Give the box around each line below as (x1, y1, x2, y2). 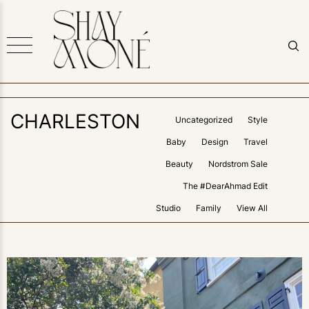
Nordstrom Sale (208, 159, 268, 169)
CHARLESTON (10, 110, 140, 133)
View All (237, 203, 268, 213)
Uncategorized (175, 114, 233, 125)
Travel (243, 137, 268, 147)
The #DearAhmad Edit (183, 181, 268, 191)
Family (196, 203, 222, 213)
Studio (156, 203, 181, 213)
